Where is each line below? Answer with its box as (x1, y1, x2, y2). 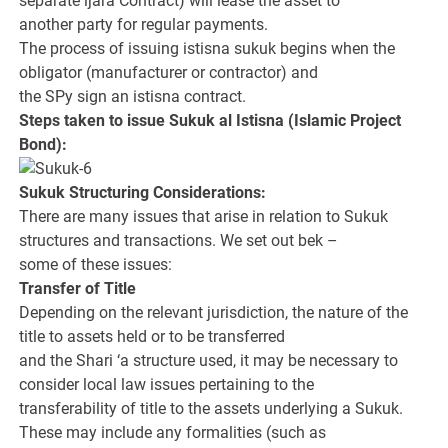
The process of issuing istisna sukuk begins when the (19, 39, 396, 59)
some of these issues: (19, 255, 173, 275)
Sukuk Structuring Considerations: (19, 183, 271, 203)
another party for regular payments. (19, 15, 269, 35)
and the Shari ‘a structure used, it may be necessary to (19, 351, 399, 371)
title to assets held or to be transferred (19, 327, 286, 347)
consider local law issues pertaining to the (19, 375, 315, 395)
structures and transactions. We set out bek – (19, 231, 339, 251)
